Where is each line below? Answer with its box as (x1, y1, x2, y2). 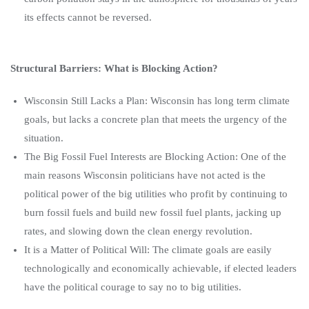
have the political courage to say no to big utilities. (24, 281, 244, 293)
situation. (24, 132, 63, 144)
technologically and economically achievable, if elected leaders (24, 263, 297, 275)
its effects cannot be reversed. (24, 12, 152, 23)
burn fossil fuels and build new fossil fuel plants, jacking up (24, 207, 281, 219)
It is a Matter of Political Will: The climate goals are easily (24, 244, 272, 256)
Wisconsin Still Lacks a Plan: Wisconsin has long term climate (24, 95, 290, 107)
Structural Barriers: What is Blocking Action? (10, 63, 218, 74)
